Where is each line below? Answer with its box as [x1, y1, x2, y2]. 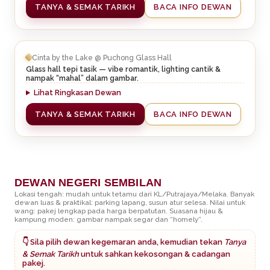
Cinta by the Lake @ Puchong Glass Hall [32, 52, 172, 62]
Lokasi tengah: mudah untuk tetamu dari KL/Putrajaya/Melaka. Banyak [14, 189, 254, 198]
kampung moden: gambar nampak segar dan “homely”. [14, 215, 202, 224]
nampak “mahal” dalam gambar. [26, 74, 139, 83]
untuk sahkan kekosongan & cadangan [79, 249, 230, 259]
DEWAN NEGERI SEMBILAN [14, 177, 162, 189]
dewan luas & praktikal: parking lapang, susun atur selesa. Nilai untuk [14, 198, 245, 207]
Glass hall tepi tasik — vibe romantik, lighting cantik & [26, 64, 221, 74]
